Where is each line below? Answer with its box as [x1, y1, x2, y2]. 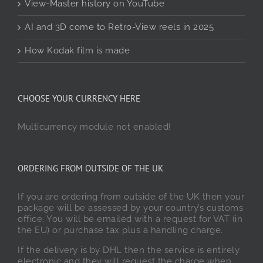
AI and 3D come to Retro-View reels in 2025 [25, 22, 214, 33]
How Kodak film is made [25, 45, 130, 56]
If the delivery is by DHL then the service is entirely [18, 245, 240, 256]
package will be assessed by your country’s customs [18, 203, 243, 214]
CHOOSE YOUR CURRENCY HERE [18, 93, 140, 104]
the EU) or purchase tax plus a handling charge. [18, 225, 223, 236]
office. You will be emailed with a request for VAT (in [18, 214, 242, 225]
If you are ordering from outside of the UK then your [18, 191, 244, 203]
